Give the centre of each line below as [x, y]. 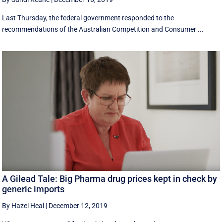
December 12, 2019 [78, 206]
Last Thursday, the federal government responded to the [88, 18]
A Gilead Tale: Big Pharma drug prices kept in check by [110, 179]
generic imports [33, 189]
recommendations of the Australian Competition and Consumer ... [103, 29]
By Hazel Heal [23, 206]
